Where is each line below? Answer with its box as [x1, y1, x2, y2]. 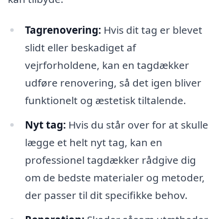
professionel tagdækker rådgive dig [24, 153, 196, 167]
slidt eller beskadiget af [24, 41, 136, 55]
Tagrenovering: [24, 23, 101, 37]
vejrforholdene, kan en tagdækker [24, 58, 189, 72]
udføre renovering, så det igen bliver [24, 76, 201, 90]
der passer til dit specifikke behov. [24, 188, 188, 202]
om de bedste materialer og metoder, [24, 171, 205, 185]
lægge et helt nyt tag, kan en [24, 135, 162, 150]
